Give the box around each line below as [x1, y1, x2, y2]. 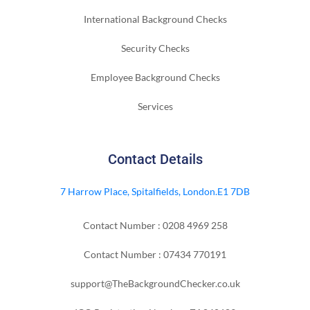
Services [137, 100, 173, 112]
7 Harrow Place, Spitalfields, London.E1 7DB [60, 185, 250, 197]
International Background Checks [83, 12, 227, 25]
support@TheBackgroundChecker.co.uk [70, 277, 240, 289]
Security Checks [120, 42, 190, 54]
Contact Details [107, 150, 203, 167]
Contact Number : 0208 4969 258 [82, 219, 228, 231]
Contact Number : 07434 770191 [84, 248, 226, 260]
